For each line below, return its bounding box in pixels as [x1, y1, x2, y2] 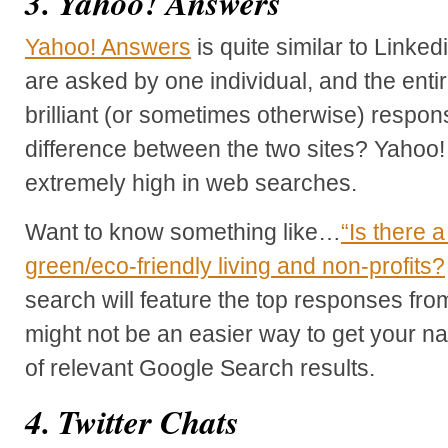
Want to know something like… [25, 218, 341, 245]
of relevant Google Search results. [25, 354, 375, 381]
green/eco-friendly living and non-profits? [25, 252, 445, 279]
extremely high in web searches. [25, 169, 357, 196]
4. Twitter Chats [25, 397, 239, 445]
